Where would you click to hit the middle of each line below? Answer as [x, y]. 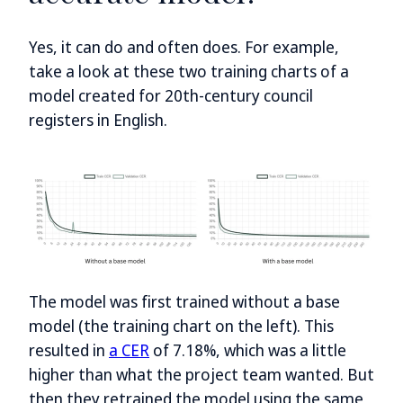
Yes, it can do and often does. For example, [184, 47]
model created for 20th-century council [171, 96]
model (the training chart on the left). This [181, 326]
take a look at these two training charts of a [189, 72]
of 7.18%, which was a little [248, 350]
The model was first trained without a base [184, 302]
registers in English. [100, 120]
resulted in [69, 350]
